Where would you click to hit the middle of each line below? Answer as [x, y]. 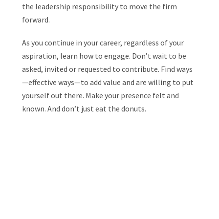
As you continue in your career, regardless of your [103, 43]
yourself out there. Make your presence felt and [100, 95]
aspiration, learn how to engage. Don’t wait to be [104, 56]
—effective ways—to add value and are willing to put [108, 82]
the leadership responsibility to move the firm [99, 6]
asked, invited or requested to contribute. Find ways [107, 69]
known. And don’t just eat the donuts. [84, 109]
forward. [36, 20]
